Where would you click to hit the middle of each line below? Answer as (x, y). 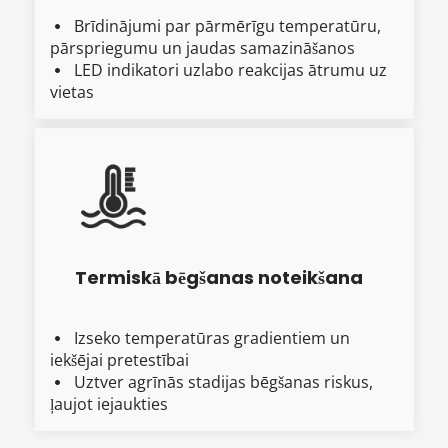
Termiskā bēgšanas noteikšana (219, 277)
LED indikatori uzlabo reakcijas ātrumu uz (230, 69)
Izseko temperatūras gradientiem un (212, 337)
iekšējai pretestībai (119, 359)
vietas (72, 91)
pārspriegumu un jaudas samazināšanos (202, 47)
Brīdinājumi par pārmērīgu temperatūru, (227, 25)
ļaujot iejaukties (109, 403)
